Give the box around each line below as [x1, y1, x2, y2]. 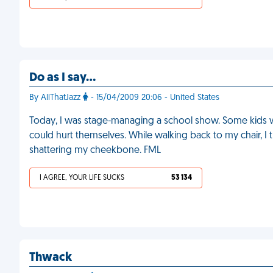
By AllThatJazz [29, 93, 83, 102]
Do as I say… [29, 72, 96, 84]
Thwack [29, 252, 72, 264]
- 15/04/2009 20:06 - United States [88, 93, 219, 102]
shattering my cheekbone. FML [29, 146, 161, 155]
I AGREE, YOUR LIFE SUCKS [40, 174, 124, 182]
